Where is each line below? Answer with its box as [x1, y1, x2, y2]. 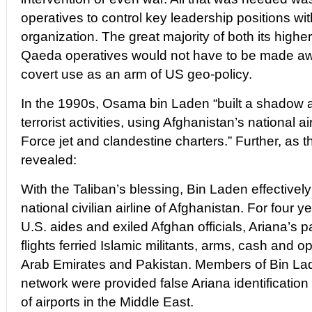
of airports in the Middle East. [21, 295, 194, 309]
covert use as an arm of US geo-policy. [21, 67, 252, 81]
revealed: [21, 153, 77, 167]
